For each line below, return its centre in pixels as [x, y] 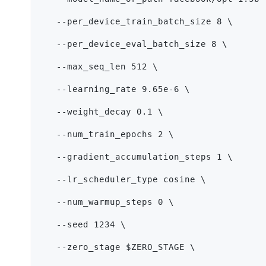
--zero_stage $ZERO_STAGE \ [118, 247]
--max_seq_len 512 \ [99, 67]
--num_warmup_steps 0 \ [107, 202]
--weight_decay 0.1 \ [102, 112]
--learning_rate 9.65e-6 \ [115, 89]
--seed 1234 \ [83, 225]
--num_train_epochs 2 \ [107, 134]
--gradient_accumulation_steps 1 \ [137, 157]
